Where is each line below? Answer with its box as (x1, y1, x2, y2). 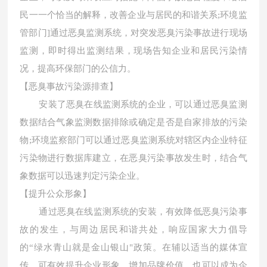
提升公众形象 (29, 189, 83, 198)
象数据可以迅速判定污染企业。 (20, 171, 145, 181)
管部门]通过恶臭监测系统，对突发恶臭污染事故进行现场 (20, 28, 247, 38)
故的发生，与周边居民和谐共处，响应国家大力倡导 (20, 225, 247, 234)
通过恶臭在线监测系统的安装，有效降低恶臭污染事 (39, 207, 247, 216)
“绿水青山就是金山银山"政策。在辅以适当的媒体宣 (29, 243, 247, 252)
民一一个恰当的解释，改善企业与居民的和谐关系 (20, 10, 218, 20)
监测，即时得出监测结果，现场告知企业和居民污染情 (20, 46, 247, 55)
